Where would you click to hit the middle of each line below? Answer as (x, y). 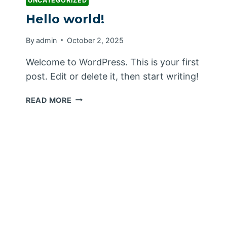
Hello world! (65, 19)
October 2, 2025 (96, 40)
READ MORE (49, 100)
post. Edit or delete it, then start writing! (112, 76)
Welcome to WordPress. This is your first (112, 62)
